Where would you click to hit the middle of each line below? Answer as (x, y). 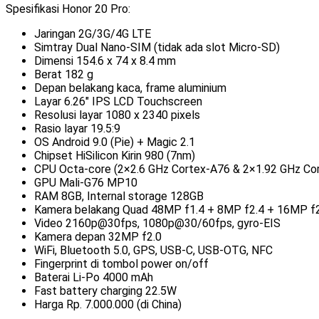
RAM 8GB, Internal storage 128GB (119, 197)
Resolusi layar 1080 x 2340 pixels (117, 115)
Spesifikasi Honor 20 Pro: (68, 9)
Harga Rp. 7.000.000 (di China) (108, 305)
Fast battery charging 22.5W (105, 291)
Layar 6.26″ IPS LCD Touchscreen (118, 102)
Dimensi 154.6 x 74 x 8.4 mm (105, 61)
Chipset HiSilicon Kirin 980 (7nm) (115, 156)
